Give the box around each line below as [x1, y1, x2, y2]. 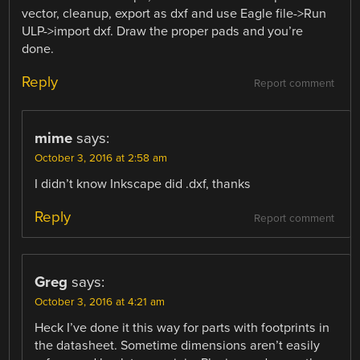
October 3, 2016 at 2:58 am [35, 151, 168, 165]
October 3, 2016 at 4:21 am [35, 295, 166, 309]
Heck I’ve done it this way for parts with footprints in [35, 319, 330, 336]
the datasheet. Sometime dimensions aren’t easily [35, 337, 321, 354]
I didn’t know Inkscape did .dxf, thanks [35, 175, 252, 192]
